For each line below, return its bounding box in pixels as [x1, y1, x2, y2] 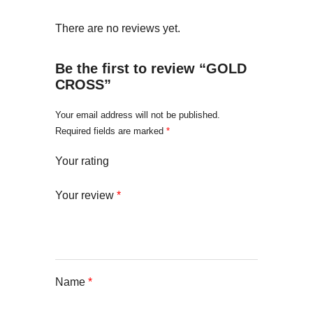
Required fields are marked [55, 126, 166, 137]
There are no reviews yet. [55, 22, 180, 35]
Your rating [55, 155, 109, 168]
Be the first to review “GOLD [55, 61, 247, 77]
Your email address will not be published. [55, 110, 220, 121]
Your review [55, 189, 117, 202]
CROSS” [55, 77, 111, 93]
